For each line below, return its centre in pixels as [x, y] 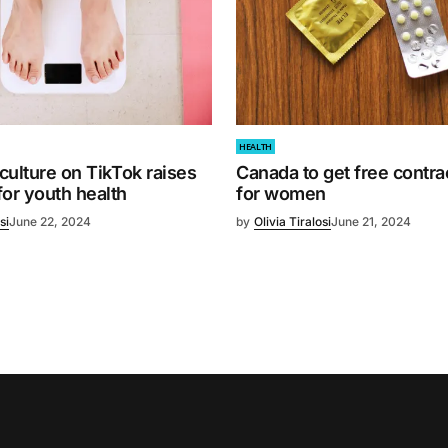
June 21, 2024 [371, 222]
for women [281, 194]
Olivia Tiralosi [292, 222]
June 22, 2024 [50, 222]
